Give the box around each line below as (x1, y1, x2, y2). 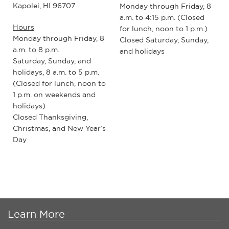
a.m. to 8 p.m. (13, 45, 59, 55)
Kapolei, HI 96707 (13, 1, 75, 11)
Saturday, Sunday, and (13, 56, 91, 66)
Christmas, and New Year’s (13, 124, 106, 133)
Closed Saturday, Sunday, (120, 35, 209, 44)
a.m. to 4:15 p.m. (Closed (120, 12, 204, 22)
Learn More (8, 208, 65, 221)
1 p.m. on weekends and (13, 90, 96, 100)
